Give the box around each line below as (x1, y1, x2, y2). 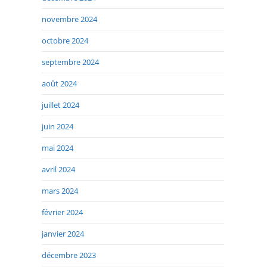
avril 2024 (42, 164, 75, 175)
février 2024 (42, 207, 83, 218)
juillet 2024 (42, 100, 79, 111)
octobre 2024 (42, 35, 88, 46)
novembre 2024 (42, 14, 97, 25)
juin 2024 (42, 121, 73, 132)
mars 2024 (42, 185, 78, 197)
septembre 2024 (42, 57, 99, 68)
